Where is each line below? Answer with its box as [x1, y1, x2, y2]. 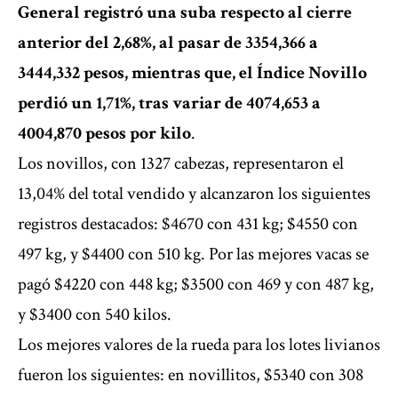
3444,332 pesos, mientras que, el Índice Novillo [18, 61, 367, 85]
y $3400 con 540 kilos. [18, 303, 171, 327]
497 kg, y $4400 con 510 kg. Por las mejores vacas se [18, 243, 369, 267]
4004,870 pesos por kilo [18, 122, 191, 146]
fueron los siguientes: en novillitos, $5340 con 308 [18, 363, 363, 387]
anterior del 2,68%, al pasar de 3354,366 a [18, 31, 318, 55]
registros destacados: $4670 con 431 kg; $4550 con [18, 212, 358, 236]
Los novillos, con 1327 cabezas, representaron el [18, 152, 344, 176]
